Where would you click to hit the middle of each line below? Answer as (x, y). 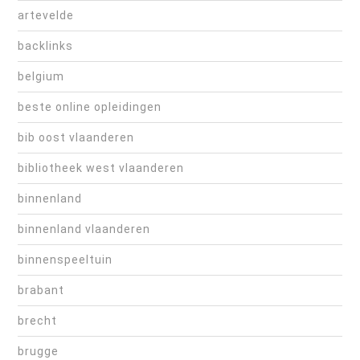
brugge (38, 352)
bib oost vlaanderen (76, 138)
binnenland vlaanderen (84, 229)
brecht (37, 321)
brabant (41, 290)
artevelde (46, 16)
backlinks (45, 46)
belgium (41, 77)
